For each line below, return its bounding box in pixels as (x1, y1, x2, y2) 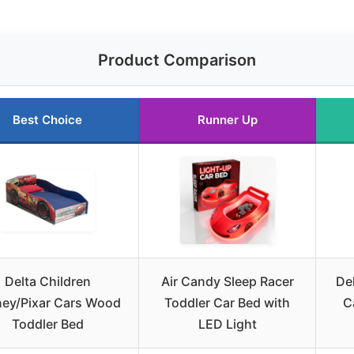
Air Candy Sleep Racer (160, 273, 294, 289)
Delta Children (4, 273, 91, 289)
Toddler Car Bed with (164, 294, 290, 311)
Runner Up (197, 111, 258, 127)
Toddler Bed (11, 315, 84, 332)
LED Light (198, 315, 257, 332)
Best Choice (13, 111, 82, 127)
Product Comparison (98, 50, 256, 70)
